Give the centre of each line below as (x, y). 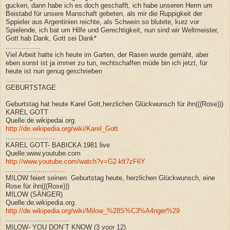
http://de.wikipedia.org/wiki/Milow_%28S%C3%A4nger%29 (93, 210)
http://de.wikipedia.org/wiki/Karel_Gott (62, 128)
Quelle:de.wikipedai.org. (41, 120)
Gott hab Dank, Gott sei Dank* (51, 38)
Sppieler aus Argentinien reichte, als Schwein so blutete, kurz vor (102, 22)
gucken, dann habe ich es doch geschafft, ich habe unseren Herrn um (109, 5)
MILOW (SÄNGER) (34, 194)
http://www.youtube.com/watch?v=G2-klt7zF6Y (75, 161)
